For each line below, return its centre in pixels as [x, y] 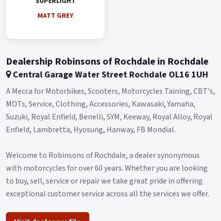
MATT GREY [55, 16]
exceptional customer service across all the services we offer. [108, 194]
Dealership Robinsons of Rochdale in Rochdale [107, 61]
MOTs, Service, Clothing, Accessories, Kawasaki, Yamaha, [101, 104]
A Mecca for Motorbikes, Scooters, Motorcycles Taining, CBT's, [110, 91]
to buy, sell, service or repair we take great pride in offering [104, 181]
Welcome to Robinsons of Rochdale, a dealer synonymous [103, 155]
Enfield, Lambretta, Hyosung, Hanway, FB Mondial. [91, 129]
